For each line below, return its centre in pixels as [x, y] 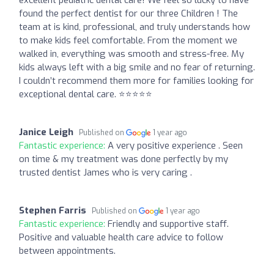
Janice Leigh [46, 132]
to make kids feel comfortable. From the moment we [128, 40]
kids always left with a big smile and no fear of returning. [137, 67]
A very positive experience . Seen [175, 145]
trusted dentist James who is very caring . [106, 172]
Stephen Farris [53, 210]
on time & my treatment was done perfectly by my [124, 159]
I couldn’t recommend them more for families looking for [136, 80]
